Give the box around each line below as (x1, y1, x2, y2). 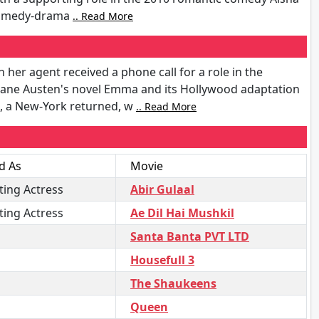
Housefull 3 (130, 251, 194, 268)
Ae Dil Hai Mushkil (130, 204, 234, 221)
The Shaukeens (130, 275, 216, 291)
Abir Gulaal (130, 181, 194, 197)
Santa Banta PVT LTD (130, 228, 249, 244)
